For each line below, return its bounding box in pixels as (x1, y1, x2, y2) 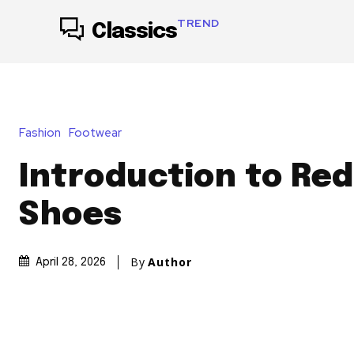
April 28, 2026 (36, 257, 106, 269)
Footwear (69, 125, 122, 141)
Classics (92, 21, 177, 43)
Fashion (19, 125, 61, 141)
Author (148, 254, 192, 270)
